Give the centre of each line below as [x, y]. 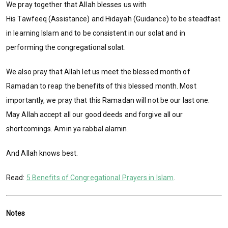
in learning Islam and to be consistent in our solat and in [96, 33]
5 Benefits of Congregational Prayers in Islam [100, 178]
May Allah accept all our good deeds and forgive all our [95, 115]
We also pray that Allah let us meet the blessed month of [98, 72]
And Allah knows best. [42, 153]
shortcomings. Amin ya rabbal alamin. [67, 129]
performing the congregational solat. [66, 48]
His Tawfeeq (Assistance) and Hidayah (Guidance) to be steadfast [113, 19]
